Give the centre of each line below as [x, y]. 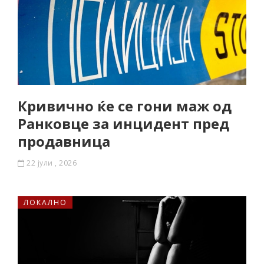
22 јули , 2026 [52, 163]
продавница [64, 141]
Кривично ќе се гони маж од [125, 106]
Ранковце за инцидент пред [123, 123]
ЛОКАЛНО [45, 202]
